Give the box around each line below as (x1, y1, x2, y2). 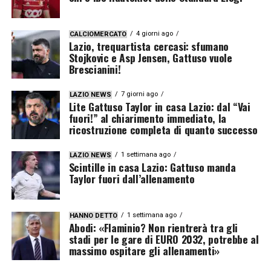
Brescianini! (68, 60, 121, 77)
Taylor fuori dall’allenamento (68, 170, 195, 186)
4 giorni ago (135, 29, 173, 38)
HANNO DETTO (69, 211, 117, 220)
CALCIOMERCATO (69, 30, 126, 38)
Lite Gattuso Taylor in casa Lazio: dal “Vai (68, 98, 250, 114)
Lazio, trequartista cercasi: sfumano (68, 38, 229, 54)
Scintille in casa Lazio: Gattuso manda (68, 158, 236, 175)
